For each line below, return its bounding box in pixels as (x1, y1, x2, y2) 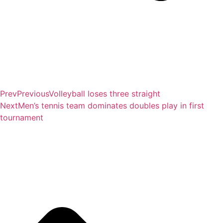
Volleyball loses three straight (49, 88, 160, 99)
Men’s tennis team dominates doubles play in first (18, 100, 204, 111)
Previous (17, 88, 49, 99)
